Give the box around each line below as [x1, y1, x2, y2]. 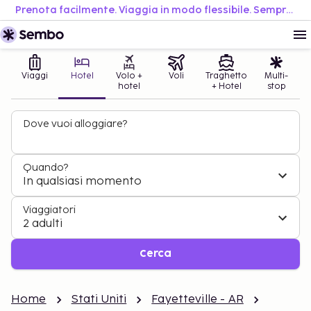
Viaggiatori [23, 204, 76, 216]
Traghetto [205, 71, 247, 81]
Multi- [264, 71, 288, 81]
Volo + [116, 71, 142, 81]
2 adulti [23, 217, 62, 230]
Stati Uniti [71, 293, 127, 306]
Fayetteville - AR [151, 293, 244, 306]
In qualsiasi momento [23, 175, 142, 188]
